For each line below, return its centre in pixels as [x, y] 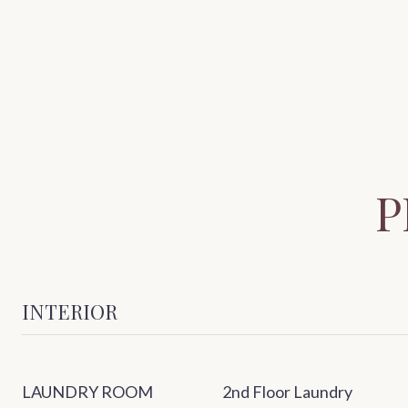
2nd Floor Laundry [287, 392]
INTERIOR [70, 312]
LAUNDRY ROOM [87, 392]
